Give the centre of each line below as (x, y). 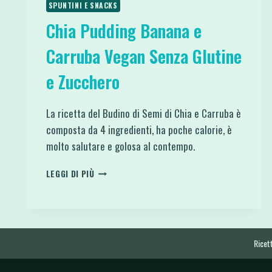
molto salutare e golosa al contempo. (120, 146)
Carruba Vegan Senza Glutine (144, 56)
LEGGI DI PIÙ (70, 173)
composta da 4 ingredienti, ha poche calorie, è (139, 129)
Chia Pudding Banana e (124, 30)
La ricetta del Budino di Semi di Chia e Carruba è (143, 113)
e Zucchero (83, 81)
